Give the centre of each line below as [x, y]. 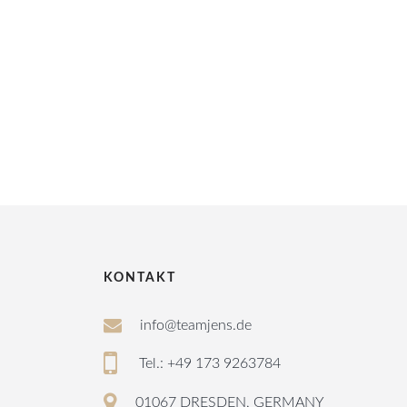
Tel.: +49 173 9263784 [209, 363]
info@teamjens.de [195, 325]
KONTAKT [139, 278]
